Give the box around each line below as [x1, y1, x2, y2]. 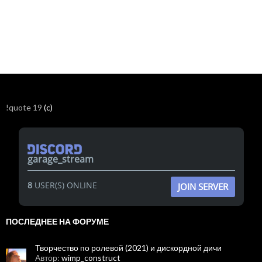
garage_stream [27, 152, 94, 166]
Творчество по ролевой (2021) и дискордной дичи [35, 242, 222, 253]
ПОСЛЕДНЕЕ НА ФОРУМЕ [6, 216, 109, 226]
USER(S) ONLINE [32, 179, 97, 191]
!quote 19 [6, 102, 44, 112]
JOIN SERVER [177, 180, 228, 192]
